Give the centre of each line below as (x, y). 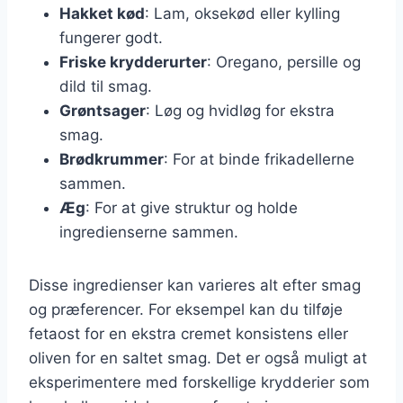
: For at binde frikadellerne (259, 159)
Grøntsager (103, 110)
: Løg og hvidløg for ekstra (240, 110)
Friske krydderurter (133, 62)
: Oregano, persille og (284, 62)
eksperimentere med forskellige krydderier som (199, 382)
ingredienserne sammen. (149, 232)
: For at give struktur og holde (192, 207)
